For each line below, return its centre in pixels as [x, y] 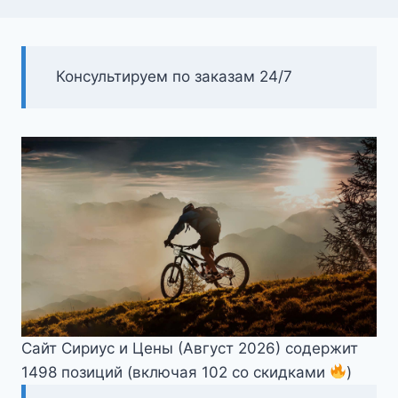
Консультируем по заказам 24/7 [174, 77]
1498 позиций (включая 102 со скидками [175, 372]
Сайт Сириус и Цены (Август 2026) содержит [190, 348]
